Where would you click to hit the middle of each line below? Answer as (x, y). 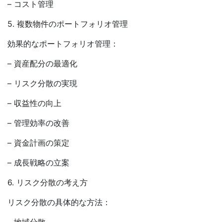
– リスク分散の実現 (42, 83)
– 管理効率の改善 (38, 123)
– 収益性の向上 (34, 103)
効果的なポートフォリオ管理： (63, 44)
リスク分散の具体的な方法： (59, 202)
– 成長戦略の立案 (38, 163)
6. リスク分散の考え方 (48, 182)
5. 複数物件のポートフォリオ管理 (68, 24)
